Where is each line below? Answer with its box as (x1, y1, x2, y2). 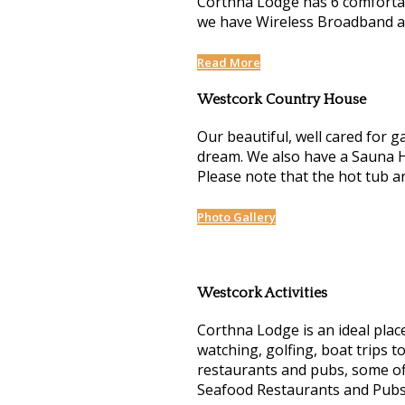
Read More (196, 54, 260, 71)
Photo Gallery (196, 208, 276, 225)
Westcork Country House (196, 90, 366, 108)
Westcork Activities (196, 285, 327, 302)
